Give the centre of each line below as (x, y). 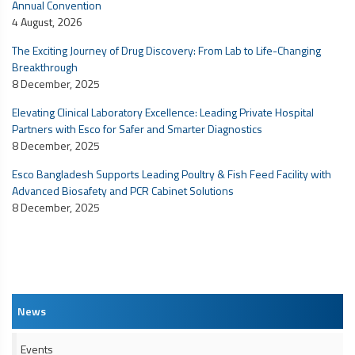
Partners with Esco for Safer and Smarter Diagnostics (137, 128)
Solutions (210, 190)
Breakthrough (45, 67)
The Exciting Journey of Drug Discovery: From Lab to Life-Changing (166, 50)
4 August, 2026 (47, 21)
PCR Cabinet (158, 190)
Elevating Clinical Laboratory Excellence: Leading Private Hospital (163, 112)
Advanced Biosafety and (71, 190)
